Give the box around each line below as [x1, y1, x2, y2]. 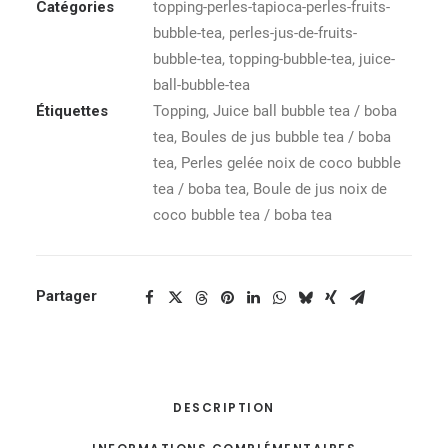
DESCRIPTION [173, 399, 275, 416]
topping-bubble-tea [229, 50, 352, 68]
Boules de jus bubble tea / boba [181, 128, 391, 146]
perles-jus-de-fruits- [229, 24, 357, 42]
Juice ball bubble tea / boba [213, 102, 397, 120]
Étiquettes [36, 102, 108, 120]
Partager [36, 287, 97, 305]
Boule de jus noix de [253, 180, 387, 198]
